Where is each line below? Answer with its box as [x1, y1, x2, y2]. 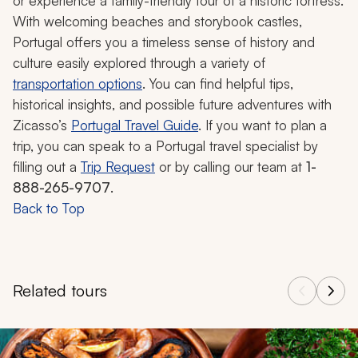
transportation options [13, 75, 142, 93]
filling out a [13, 158, 81, 176]
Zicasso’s [13, 117, 71, 134]
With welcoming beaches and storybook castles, [13, 13, 302, 30]
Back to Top [13, 200, 85, 217]
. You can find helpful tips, [142, 75, 293, 93]
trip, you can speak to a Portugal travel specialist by [13, 137, 318, 155]
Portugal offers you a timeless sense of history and [13, 34, 315, 51]
